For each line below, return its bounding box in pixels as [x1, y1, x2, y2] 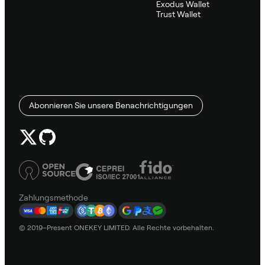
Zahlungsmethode [19, 192, 88, 202]
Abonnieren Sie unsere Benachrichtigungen [29, 100, 193, 110]
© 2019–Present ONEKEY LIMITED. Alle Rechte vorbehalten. [19, 223, 214, 232]
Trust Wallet [156, 9, 201, 19]
